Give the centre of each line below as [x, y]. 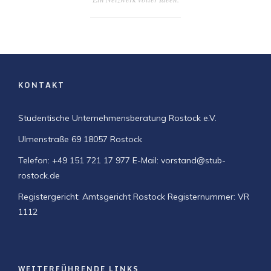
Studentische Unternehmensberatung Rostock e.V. [117, 118]
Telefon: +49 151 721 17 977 [74, 160]
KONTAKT [41, 85]
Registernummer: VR [207, 197]
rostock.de [39, 175]
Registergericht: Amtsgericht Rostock [92, 197]
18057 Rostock [112, 139]
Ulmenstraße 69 [50, 139]
